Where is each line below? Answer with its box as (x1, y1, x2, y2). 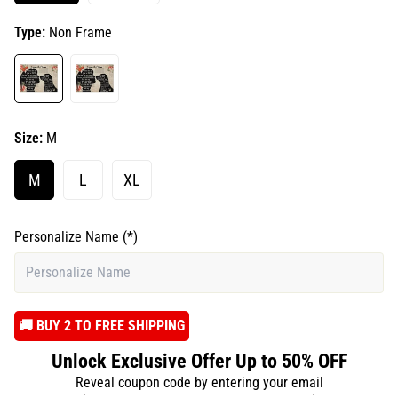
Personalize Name (14, 228, 123, 245)
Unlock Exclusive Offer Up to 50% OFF (51, 350, 347, 372)
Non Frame (49, 24, 112, 41)
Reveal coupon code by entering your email (75, 374, 323, 391)
